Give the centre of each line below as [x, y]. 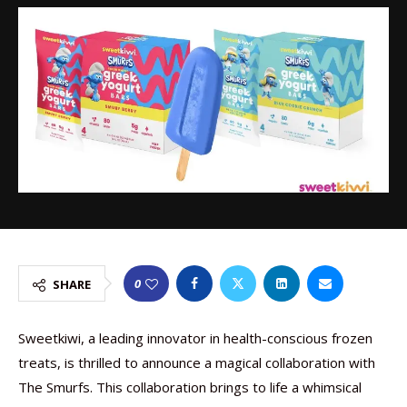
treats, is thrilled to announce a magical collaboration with [197, 362]
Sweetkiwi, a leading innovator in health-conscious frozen [195, 338]
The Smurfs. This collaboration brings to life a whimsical [190, 387]
